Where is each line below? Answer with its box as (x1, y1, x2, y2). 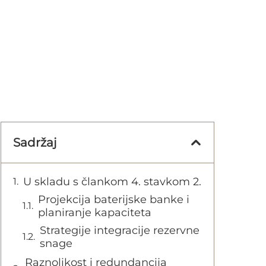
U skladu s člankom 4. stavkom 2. (23, 175, 201, 188)
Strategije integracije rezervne (40, 224, 199, 237)
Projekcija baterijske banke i (38, 193, 189, 206)
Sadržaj (13, 135, 56, 150)
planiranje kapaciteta (38, 206, 151, 219)
